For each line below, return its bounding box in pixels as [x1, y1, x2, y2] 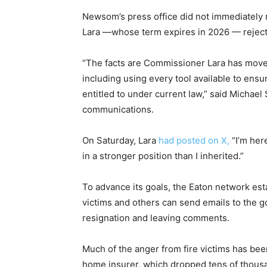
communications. [82, 103, 154, 115]
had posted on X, [159, 134, 229, 146]
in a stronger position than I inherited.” [82, 150, 244, 162]
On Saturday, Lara [82, 134, 159, 146]
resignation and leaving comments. [82, 212, 229, 223]
